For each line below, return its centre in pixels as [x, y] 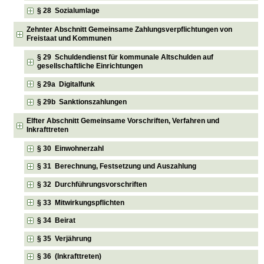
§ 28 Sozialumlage [69, 11]
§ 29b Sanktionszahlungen [82, 102]
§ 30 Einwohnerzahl [71, 148]
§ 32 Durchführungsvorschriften [92, 184]
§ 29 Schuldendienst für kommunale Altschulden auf [126, 57]
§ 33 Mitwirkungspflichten [81, 202]
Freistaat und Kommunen [69, 39]
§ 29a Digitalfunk [66, 84]
